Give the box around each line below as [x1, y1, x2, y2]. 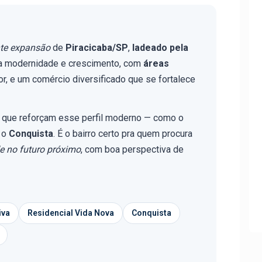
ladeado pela [132, 42, 188, 53]
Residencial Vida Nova [27, 208, 114, 218]
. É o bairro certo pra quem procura [53, 128, 192, 139]
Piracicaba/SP [65, 42, 128, 53]
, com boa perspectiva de [81, 144, 184, 155]
